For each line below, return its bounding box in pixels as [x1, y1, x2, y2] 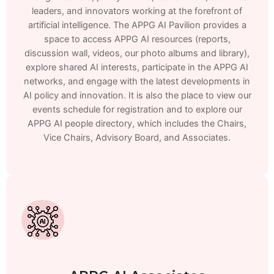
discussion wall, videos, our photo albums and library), [24, 48, 250, 59]
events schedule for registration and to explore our [32, 104, 242, 116]
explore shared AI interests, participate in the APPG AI [26, 62, 248, 73]
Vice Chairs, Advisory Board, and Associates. [43, 132, 231, 144]
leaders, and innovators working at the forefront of [32, 6, 242, 17]
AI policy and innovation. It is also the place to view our [23, 90, 251, 102]
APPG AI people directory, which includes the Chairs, [28, 118, 246, 130]
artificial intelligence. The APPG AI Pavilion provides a [28, 20, 246, 31]
